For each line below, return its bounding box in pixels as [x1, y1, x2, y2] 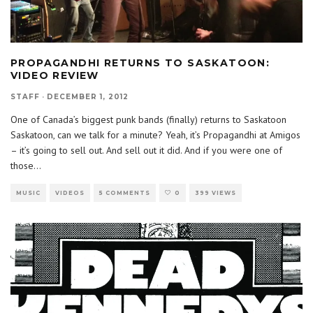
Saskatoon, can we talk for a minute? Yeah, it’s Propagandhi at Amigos [10, 129, 300, 142]
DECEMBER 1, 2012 [47, 92, 129, 102]
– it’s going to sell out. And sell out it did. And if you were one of [10, 144, 282, 157]
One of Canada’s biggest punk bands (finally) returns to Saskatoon [10, 113, 286, 126]
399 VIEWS [195, 189, 236, 197]
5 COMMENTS [99, 189, 150, 197]
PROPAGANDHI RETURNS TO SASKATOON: [10, 57, 270, 70]
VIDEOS [55, 189, 85, 197]
